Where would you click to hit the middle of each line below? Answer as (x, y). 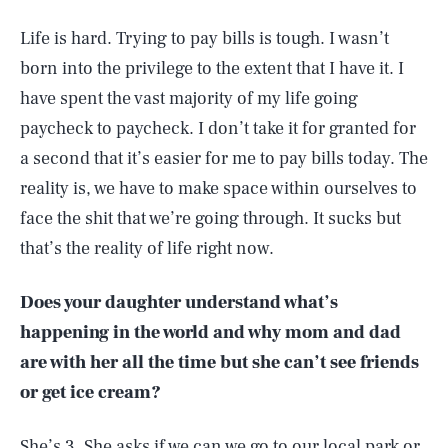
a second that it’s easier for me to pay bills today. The (224, 158)
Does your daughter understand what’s (179, 302)
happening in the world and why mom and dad (210, 332)
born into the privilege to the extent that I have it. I (212, 68)
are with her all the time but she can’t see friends (219, 362)
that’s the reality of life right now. (147, 248)
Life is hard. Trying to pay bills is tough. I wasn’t (204, 38)
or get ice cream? (90, 392)
